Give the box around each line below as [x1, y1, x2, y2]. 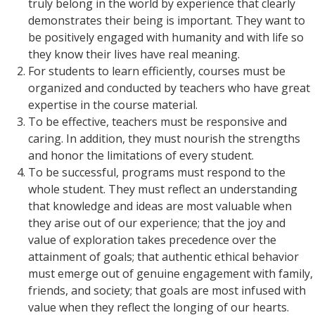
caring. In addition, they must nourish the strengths [28, 131, 300, 147]
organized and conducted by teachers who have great [28, 80, 310, 96]
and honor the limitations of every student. [28, 148, 254, 164]
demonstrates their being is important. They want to [28, 13, 305, 29]
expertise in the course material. [28, 97, 198, 113]
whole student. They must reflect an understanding [28, 181, 297, 198]
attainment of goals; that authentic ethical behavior [28, 249, 299, 265]
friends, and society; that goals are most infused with [28, 283, 306, 299]
